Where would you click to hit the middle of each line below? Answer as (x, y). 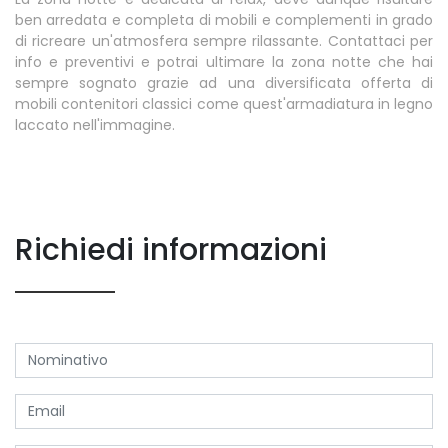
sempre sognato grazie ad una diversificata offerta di (224, 83)
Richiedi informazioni (171, 250)
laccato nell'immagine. (95, 125)
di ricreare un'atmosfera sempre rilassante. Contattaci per (224, 41)
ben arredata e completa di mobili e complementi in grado (224, 20)
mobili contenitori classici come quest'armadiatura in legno (224, 104)
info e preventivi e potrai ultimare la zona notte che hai (224, 62)
